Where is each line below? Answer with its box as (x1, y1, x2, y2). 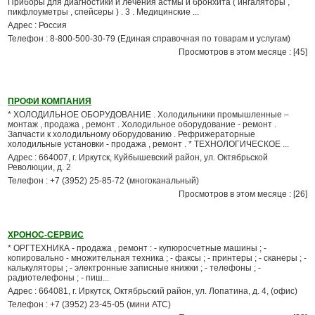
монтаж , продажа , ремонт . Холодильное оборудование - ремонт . (8, 120, 276, 129)
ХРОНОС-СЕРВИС (8, 230, 84, 240)
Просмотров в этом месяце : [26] (179, 189, 307, 199)
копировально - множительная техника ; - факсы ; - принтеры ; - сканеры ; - (8, 253, 307, 263)
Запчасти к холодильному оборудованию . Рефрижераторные (8, 129, 255, 139)
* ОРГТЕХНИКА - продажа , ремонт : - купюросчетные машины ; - (8, 243, 266, 253)
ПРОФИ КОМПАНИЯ (8, 96, 91, 106)
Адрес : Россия (8, 20, 67, 30)
